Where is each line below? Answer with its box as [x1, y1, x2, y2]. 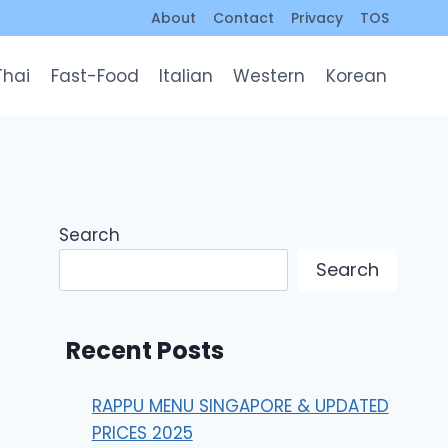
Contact [213, 8, 275, 28]
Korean [325, 63, 387, 88]
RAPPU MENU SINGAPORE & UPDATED [91, 393, 389, 418]
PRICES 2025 [91, 420, 193, 445]
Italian [159, 63, 214, 88]
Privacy [290, 8, 343, 28]
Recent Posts [66, 333, 225, 367]
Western [233, 63, 306, 88]
